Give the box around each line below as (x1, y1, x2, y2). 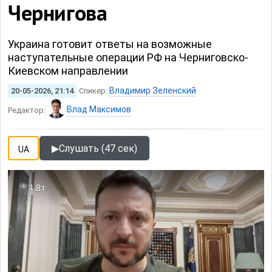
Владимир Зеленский (109, 86, 196, 95)
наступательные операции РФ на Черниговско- (8, 51, 248, 64)
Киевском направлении (8, 64, 128, 77)
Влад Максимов (67, 104, 131, 114)
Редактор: (8, 106, 46, 115)
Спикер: (79, 86, 109, 95)
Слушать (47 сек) (59, 142, 137, 154)
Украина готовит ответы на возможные (8, 38, 212, 50)
